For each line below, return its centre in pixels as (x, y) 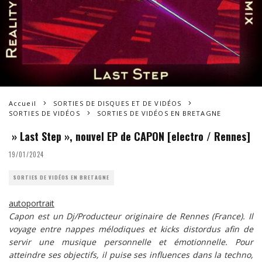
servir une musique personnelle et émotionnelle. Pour (131, 242)
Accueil (23, 103)
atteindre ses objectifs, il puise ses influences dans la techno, (131, 254)
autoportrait (32, 203)
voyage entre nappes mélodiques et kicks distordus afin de (131, 229)
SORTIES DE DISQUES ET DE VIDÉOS (117, 103)
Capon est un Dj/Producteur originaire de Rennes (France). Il (131, 216)
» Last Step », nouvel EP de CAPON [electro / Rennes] (130, 136)
